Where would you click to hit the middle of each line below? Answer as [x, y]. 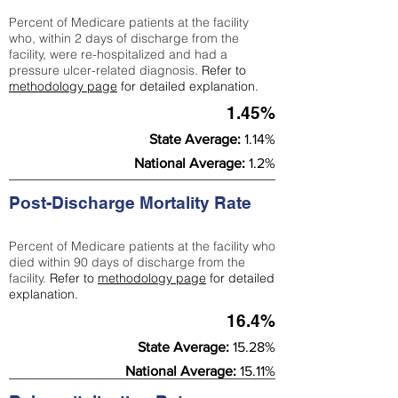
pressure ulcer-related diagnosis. [105, 70]
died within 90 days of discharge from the [127, 262]
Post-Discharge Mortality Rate [132, 203]
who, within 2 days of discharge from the [124, 38]
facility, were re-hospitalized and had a [118, 54]
